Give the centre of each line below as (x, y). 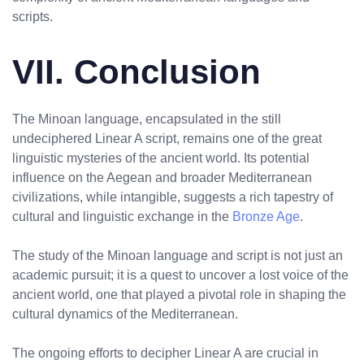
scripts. (32, 16)
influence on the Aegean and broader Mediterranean (162, 178)
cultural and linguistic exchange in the (122, 217)
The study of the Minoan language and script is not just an (178, 256)
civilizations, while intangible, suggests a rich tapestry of (173, 197)
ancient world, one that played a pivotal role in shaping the (179, 295)
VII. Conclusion (136, 72)
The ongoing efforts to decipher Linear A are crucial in (165, 353)
